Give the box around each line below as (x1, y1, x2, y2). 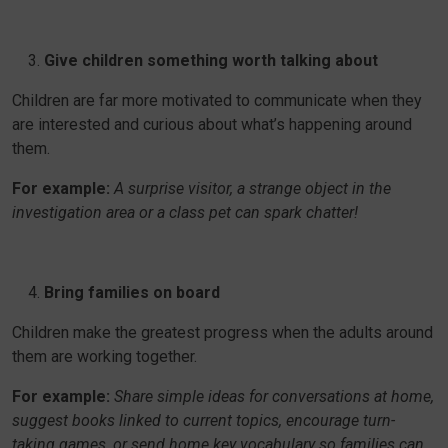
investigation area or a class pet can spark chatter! (12, 203, 358, 222)
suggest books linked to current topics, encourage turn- (12, 411, 395, 430)
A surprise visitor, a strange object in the (114, 179, 391, 198)
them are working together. (12, 347, 197, 366)
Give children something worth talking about (44, 51, 378, 70)
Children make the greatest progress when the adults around (12, 323, 433, 342)
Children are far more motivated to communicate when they (12, 91, 422, 110)
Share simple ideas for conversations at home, (114, 387, 434, 406)
